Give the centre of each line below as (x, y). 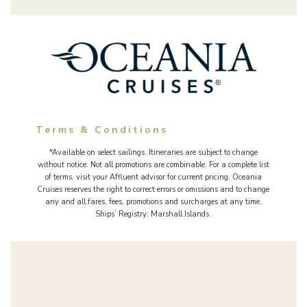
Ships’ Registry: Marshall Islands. (153, 214)
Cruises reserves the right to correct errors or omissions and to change (153, 189)
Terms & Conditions (102, 130)
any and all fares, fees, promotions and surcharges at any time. (153, 201)
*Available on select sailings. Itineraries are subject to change (153, 152)
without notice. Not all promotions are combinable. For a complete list (153, 164)
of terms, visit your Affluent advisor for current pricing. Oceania (153, 177)
